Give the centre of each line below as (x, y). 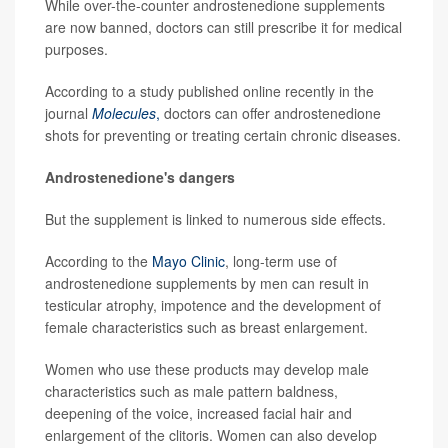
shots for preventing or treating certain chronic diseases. (223, 134)
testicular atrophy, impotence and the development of (213, 304)
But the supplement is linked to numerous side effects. (215, 218)
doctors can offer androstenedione (270, 112)
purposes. (76, 48)
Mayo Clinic (188, 260)
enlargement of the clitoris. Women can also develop (211, 434)
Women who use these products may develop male (207, 368)
